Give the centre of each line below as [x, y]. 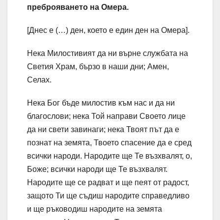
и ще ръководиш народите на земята [95, 209]
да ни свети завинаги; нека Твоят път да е [103, 130]
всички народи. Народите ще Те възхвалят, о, [110, 156]
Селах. [39, 80]
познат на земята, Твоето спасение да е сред [109, 143]
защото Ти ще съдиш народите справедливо [108, 196]
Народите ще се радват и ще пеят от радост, [108, 183]
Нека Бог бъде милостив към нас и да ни [101, 103]
